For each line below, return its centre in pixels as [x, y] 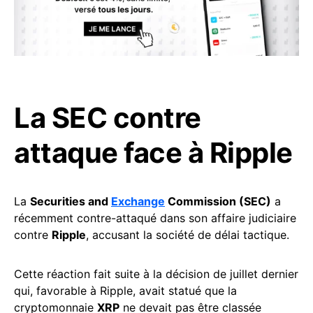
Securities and [71, 202]
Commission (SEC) [218, 202]
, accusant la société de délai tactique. [188, 235]
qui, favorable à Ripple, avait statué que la [125, 291]
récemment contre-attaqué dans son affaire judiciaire [155, 218]
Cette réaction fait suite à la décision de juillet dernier [156, 274]
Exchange [138, 202]
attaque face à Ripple [153, 153]
